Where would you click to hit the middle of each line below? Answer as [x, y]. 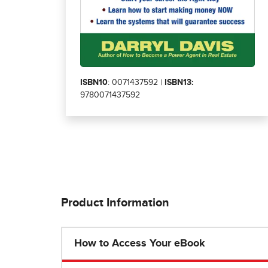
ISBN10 [94, 82]
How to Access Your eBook [140, 244]
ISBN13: [179, 82]
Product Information [115, 203]
